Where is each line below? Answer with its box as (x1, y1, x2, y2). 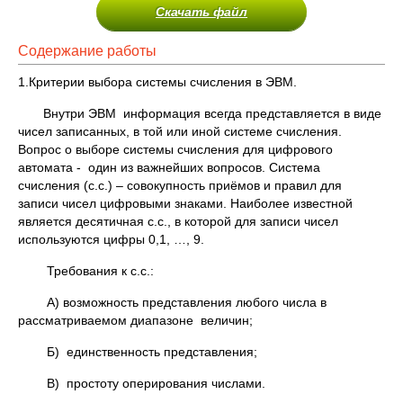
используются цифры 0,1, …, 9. (18, 232, 204, 246)
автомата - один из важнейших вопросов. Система (18, 160, 320, 175)
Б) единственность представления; (18, 345, 257, 359)
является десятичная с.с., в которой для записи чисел (18, 214, 338, 228)
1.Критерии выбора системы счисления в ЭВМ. (18, 75, 297, 89)
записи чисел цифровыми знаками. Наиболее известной (18, 196, 353, 210)
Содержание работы (18, 43, 157, 58)
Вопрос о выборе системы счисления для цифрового (18, 142, 333, 157)
